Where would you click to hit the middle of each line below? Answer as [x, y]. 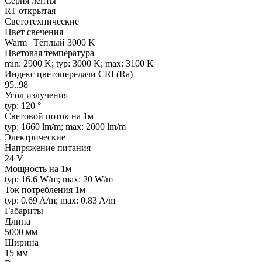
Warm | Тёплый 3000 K [50, 43]
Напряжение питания [48, 148]
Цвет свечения [34, 32]
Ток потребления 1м [45, 190]
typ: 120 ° [23, 106]
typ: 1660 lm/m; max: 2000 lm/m [65, 127]
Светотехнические [42, 22]
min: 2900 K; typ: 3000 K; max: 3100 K [79, 64]
